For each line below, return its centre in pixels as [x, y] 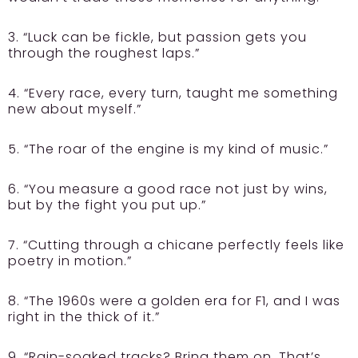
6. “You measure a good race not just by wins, [168, 189]
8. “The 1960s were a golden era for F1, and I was [174, 301]
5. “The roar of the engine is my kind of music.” [168, 149]
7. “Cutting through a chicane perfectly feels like [176, 245]
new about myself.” [75, 109]
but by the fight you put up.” [107, 205]
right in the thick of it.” [84, 317]
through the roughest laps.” [104, 54]
